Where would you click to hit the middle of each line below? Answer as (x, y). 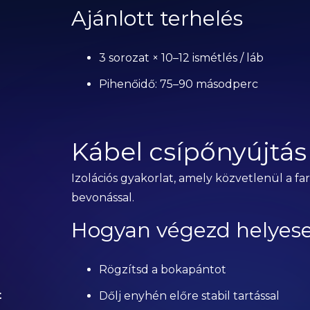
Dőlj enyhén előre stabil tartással (189, 296)
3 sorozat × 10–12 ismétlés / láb (181, 58)
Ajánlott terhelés (157, 18)
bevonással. (102, 198)
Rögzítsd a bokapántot (162, 270)
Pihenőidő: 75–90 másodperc (178, 84)
